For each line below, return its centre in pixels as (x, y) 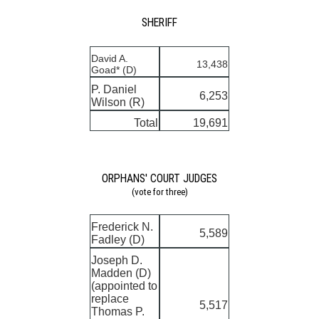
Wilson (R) (118, 102)
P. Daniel (114, 89)
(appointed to (124, 286)
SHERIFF (159, 23)
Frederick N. (122, 227)
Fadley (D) (118, 240)
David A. (110, 58)
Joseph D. (117, 261)
